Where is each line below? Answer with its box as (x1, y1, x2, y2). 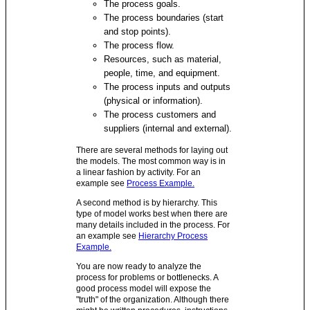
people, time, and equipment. (104, 68, 221, 78)
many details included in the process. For (76, 220, 230, 230)
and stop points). (104, 26, 172, 37)
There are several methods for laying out (76, 145, 228, 155)
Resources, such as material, (104, 54, 222, 64)
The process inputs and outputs (104, 82, 231, 92)
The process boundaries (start (104, 12, 224, 23)
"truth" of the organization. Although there (76, 295, 230, 304)
